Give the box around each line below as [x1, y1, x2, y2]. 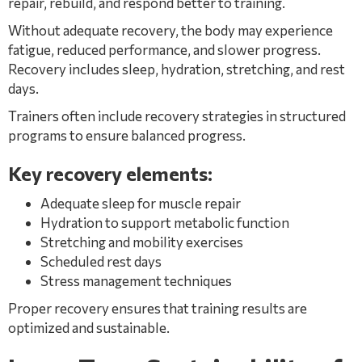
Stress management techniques [40, 272, 232, 289]
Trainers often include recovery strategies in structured [8, 107, 346, 124]
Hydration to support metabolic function [40, 214, 289, 231]
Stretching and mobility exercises [40, 234, 243, 250]
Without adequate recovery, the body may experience [8, 22, 333, 39]
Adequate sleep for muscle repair [40, 195, 241, 212]
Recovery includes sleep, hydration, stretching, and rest [8, 61, 345, 78]
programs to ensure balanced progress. [8, 127, 246, 144]
